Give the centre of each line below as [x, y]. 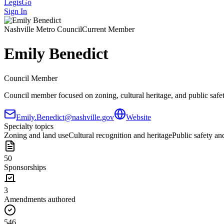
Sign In [15, 11]
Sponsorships [25, 167]
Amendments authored [40, 199]
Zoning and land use [36, 135]
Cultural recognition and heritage [120, 135]
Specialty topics [29, 126]
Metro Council [58, 29]
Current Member [108, 29]
